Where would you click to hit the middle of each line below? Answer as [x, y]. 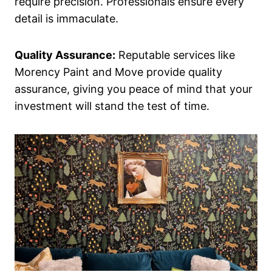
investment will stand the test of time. [112, 106]
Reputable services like [175, 55]
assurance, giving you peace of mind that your [134, 89]
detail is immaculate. [66, 19]
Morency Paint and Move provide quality [118, 72]
